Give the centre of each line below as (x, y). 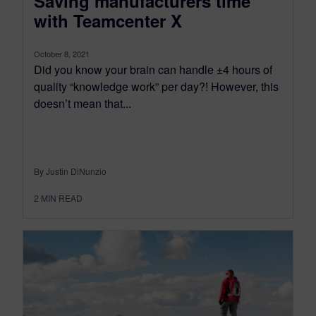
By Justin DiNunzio (70, 171)
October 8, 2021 (62, 54)
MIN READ (62, 198)
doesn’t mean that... (83, 104)
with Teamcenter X (108, 21)
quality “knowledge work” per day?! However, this (156, 87)
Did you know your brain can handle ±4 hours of (153, 70)
